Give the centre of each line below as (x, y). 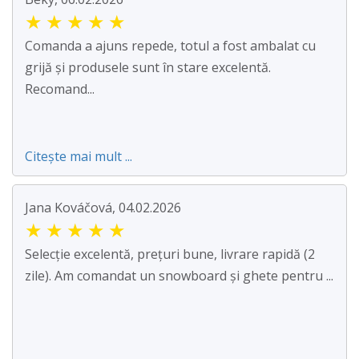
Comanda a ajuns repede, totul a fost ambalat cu (170, 46)
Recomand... (60, 89)
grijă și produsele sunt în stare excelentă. (148, 68)
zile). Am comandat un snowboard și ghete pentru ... (179, 276)
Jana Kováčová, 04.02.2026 (103, 208)
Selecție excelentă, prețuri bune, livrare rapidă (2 (170, 254)
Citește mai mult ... (79, 157)
